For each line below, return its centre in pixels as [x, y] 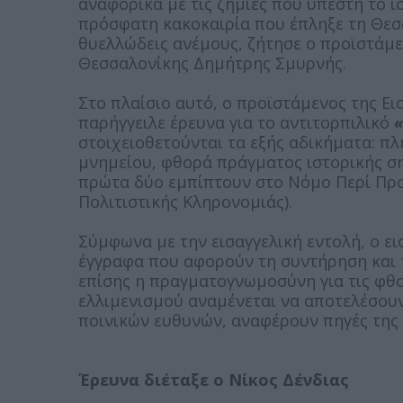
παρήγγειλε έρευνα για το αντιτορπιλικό [236, 122]
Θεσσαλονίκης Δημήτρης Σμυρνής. [212, 63]
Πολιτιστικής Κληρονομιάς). [185, 201]
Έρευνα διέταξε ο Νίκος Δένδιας [214, 380]
